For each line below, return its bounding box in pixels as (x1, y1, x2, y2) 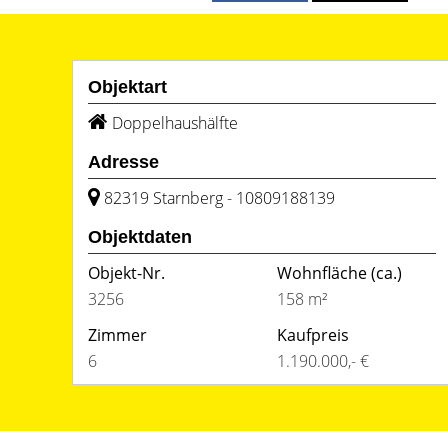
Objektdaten (88, 227, 192, 247)
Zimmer (88, 324, 147, 346)
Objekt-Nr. (88, 262, 165, 284)
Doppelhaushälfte (112, 112, 238, 134)
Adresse (88, 152, 159, 172)
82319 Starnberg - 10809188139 (104, 187, 335, 209)
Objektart (88, 77, 167, 97)
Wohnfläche (277, 262, 367, 284)
